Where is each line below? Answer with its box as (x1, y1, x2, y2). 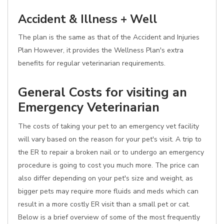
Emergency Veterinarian (18, 98, 159, 116)
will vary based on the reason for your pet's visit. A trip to (18, 134, 201, 144)
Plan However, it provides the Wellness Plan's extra (18, 45, 183, 55)
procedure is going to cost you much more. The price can (18, 160, 199, 170)
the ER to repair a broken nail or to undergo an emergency (18, 147, 204, 157)
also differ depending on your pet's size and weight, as (18, 173, 193, 183)
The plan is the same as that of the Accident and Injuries (18, 32, 199, 42)
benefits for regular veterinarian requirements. (18, 58, 165, 68)
